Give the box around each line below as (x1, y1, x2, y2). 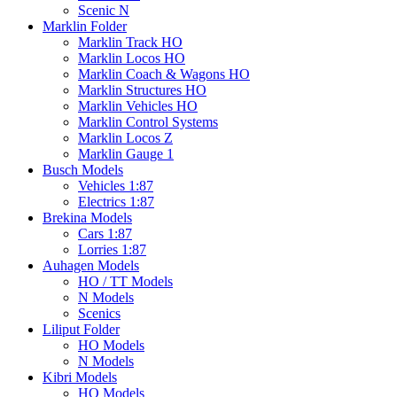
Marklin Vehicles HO (78, 98, 198, 114)
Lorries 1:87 (78, 242, 146, 258)
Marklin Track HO (78, 35, 183, 51)
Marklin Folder (43, 19, 127, 35)
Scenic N (78, 3, 129, 19)
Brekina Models (43, 210, 132, 226)
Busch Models (43, 162, 123, 178)
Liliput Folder (43, 322, 120, 338)
